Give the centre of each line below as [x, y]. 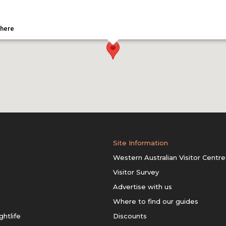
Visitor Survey [136, 172]
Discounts [130, 216]
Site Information [140, 143]
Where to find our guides [156, 201]
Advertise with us [143, 187]
